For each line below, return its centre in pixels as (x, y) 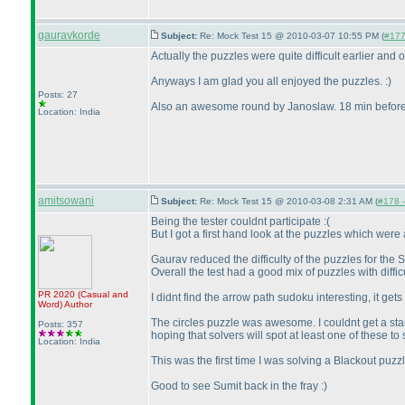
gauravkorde (69, 35)
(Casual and (103, 294)
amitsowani (66, 201)
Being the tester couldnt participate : (239, 221)
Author (77, 304)
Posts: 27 (58, 94)
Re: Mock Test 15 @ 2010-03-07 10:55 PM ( (292, 36)
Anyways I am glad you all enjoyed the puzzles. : (269, 81)
